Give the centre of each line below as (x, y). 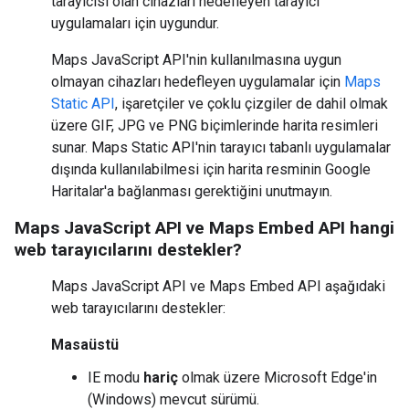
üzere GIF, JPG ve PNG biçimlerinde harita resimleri (215, 126)
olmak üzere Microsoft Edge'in (278, 378)
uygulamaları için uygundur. (135, 23)
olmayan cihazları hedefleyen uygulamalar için (198, 82)
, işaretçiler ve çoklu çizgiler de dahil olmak (252, 104)
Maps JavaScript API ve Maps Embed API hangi (204, 228)
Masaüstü (85, 345)
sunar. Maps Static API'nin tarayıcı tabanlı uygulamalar (221, 147)
